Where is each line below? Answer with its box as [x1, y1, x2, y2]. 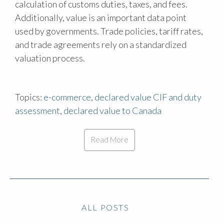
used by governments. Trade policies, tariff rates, [15, 25, 203, 36]
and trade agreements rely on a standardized [15, 38, 186, 50]
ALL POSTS [81, 202, 129, 212]
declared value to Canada [63, 104, 161, 116]
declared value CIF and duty [94, 91, 201, 102]
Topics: [15, 91, 43, 102]
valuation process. [15, 52, 85, 63]
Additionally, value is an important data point [15, 11, 186, 23]
